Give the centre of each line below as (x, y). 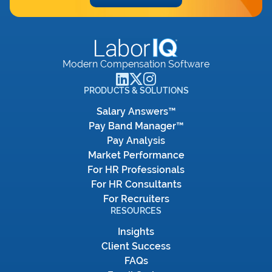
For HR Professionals (136, 170)
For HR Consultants (136, 184)
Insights (136, 232)
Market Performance (136, 155)
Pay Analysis (136, 141)
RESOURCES (136, 211)
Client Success (136, 246)
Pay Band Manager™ (136, 126)
